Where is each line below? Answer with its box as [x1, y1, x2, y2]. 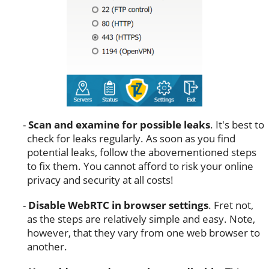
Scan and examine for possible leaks [28, 118, 210, 132]
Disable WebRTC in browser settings [28, 198, 208, 213]
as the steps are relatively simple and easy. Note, [27, 212, 256, 226]
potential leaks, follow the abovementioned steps [27, 145, 257, 160]
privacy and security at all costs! [27, 173, 174, 187]
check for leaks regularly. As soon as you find [27, 131, 236, 146]
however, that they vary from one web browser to [27, 226, 261, 240]
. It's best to [210, 118, 264, 132]
